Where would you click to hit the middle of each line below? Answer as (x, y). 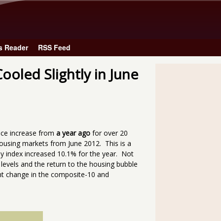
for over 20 (109, 133)
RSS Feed (54, 48)
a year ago (73, 133)
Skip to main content (102, 7)
